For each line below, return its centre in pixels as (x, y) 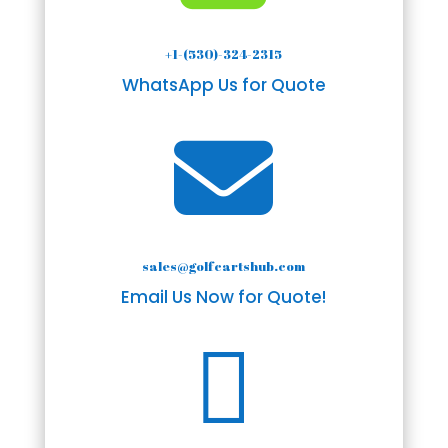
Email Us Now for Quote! (224, 296)
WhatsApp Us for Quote (223, 84)
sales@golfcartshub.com (224, 265)
